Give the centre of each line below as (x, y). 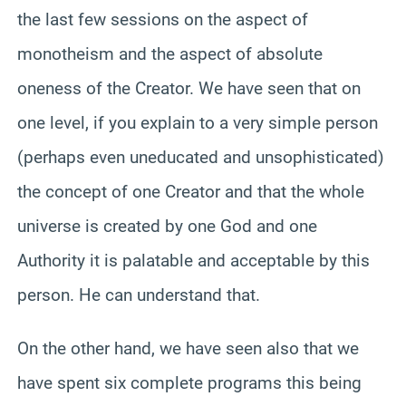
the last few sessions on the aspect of (163, 19)
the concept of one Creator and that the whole (191, 191)
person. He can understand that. (139, 295)
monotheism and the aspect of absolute (170, 53)
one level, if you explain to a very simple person (198, 122)
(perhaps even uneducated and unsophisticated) (201, 157)
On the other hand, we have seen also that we (188, 348)
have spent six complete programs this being (189, 382)
